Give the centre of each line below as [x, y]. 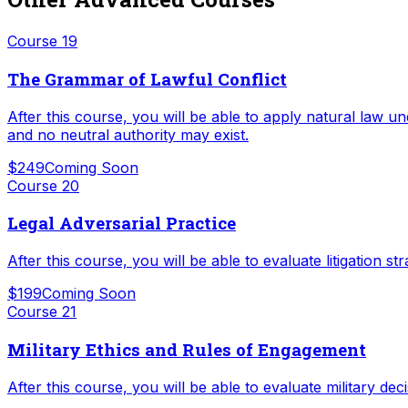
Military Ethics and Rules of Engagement [187, 349]
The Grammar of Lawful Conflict [147, 79]
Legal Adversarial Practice [122, 223]
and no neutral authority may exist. [128, 134]
